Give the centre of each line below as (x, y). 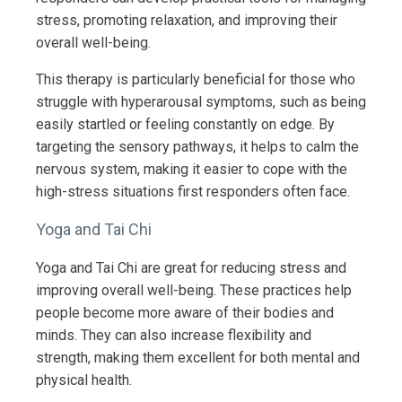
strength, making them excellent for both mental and (198, 357)
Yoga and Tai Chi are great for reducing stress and (191, 267)
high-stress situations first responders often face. (193, 191)
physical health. (84, 380)
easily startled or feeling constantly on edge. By (185, 124)
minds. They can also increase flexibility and (174, 335)
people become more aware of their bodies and (185, 312)
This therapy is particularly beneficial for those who (196, 79)
